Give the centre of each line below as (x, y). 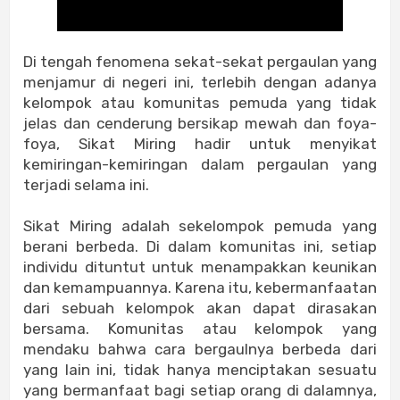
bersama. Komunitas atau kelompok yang (200, 329)
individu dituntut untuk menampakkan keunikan (200, 267)
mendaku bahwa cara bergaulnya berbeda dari (200, 350)
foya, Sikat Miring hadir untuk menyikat (200, 144)
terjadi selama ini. (86, 185)
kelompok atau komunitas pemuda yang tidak (200, 103)
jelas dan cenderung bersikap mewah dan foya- (200, 124)
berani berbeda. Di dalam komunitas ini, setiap (200, 247)
